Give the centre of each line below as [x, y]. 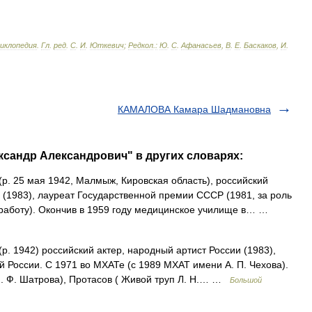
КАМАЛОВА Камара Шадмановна [194, 109]
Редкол [141, 45]
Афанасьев [201, 45]
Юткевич [107, 45]
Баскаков [260, 45]
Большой [246, 280]
